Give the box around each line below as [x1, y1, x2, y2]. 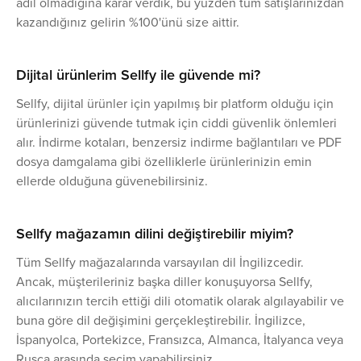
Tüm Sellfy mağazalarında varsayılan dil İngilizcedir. [16, 253, 304, 272]
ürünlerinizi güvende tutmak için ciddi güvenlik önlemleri [16, 114, 337, 132]
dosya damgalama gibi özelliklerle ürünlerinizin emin [16, 152, 312, 171]
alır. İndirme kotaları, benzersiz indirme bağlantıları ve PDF [16, 133, 342, 151]
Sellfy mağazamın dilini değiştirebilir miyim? [16, 223, 293, 244]
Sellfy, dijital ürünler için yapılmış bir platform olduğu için [16, 94, 334, 113]
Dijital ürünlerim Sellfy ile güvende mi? [16, 64, 260, 85]
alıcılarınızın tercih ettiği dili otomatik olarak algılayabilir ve [16, 292, 344, 310]
